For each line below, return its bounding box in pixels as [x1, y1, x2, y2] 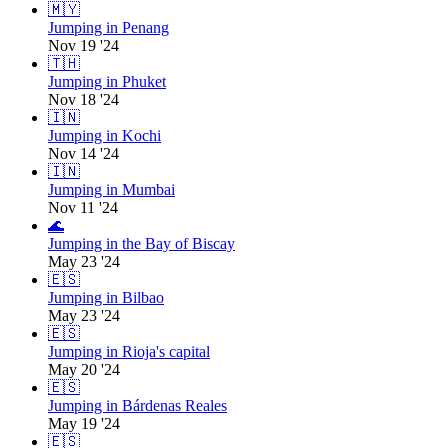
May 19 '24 [48, 415, 120, 433]
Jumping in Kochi [48, 127, 161, 145]
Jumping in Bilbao [48, 289, 164, 307]
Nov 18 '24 [48, 91, 119, 109]
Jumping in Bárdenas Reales [48, 397, 227, 415]
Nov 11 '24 [48, 199, 118, 217]
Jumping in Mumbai [48, 181, 175, 199]
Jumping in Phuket [48, 73, 166, 91]
